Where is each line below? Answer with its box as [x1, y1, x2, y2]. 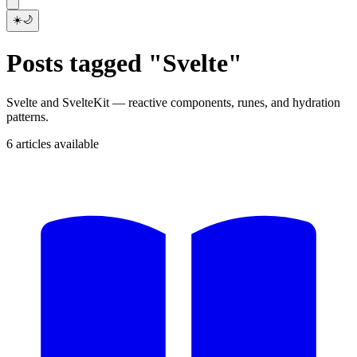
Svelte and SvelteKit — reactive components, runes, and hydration [6, 95, 340, 109]
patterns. [6, 109, 49, 124]
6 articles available [6, 136, 99, 151]
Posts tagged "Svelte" [6, 49, 242, 78]
